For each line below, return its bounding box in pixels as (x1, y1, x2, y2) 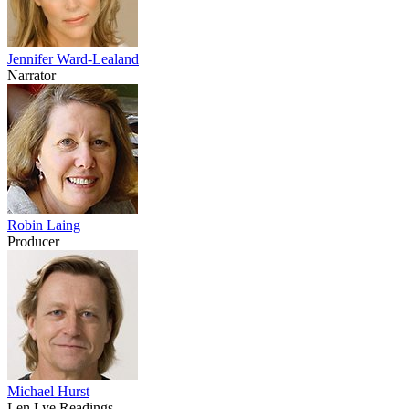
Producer (7, 233, 59, 249)
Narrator (7, 67, 56, 83)
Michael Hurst (7, 383, 89, 399)
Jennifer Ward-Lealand (7, 50, 139, 67)
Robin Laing (7, 216, 80, 233)
